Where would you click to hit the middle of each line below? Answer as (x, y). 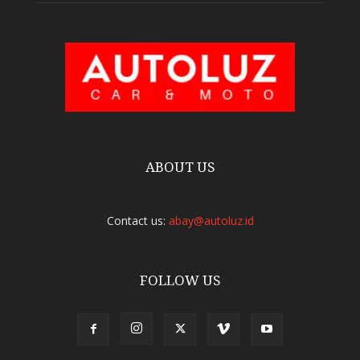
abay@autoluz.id (211, 221)
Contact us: (137, 221)
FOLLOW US (180, 281)
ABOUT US (180, 168)
